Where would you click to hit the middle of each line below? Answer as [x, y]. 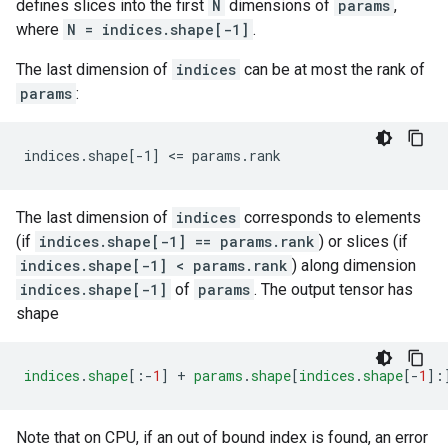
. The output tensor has [333, 289]
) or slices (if [363, 241]
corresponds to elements [330, 217]
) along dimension [354, 265]
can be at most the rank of [332, 69]
